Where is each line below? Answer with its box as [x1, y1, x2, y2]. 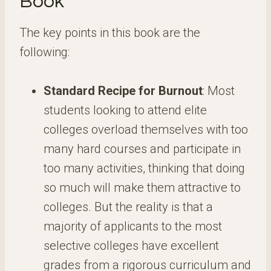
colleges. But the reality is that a [44, 200, 213, 214]
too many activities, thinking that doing [44, 161, 245, 175]
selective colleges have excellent [44, 238, 219, 253]
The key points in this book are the [19, 25, 200, 40]
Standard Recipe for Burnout [44, 83, 203, 98]
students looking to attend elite [44, 103, 207, 117]
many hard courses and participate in [44, 142, 241, 156]
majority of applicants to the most [44, 219, 222, 233]
